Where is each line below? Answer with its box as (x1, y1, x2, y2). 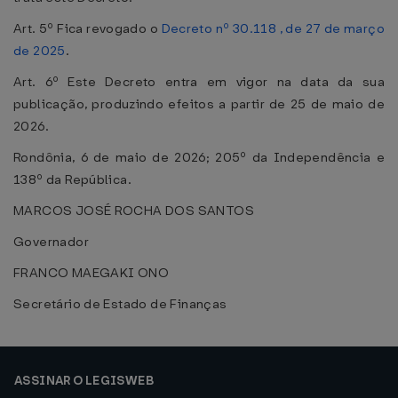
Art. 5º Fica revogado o (13, 20, 162, 37)
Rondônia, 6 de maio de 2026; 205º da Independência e (13, 148, 385, 166)
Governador (13, 233, 89, 251)
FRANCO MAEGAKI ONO (13, 264, 170, 282)
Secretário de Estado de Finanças (13, 295, 227, 313)
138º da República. (13, 171, 132, 188)
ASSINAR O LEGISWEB (14, 373, 155, 388)
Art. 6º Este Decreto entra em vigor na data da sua (13, 73, 385, 91)
